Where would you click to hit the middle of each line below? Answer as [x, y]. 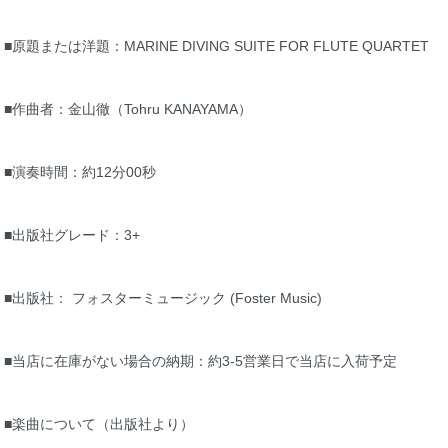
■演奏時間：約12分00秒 [80, 172]
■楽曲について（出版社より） [99, 424]
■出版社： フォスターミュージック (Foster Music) [163, 298]
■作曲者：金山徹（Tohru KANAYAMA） [128, 109]
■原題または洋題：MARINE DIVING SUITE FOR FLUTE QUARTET [216, 46]
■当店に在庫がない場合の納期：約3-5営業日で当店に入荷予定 [200, 361]
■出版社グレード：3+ [72, 235]
